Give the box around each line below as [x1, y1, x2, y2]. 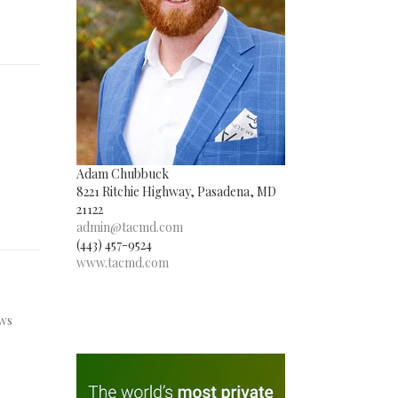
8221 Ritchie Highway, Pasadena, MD [76, 183, 276, 201]
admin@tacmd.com [76, 219, 183, 236]
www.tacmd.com [76, 254, 169, 272]
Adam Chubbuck [76, 165, 169, 183]
